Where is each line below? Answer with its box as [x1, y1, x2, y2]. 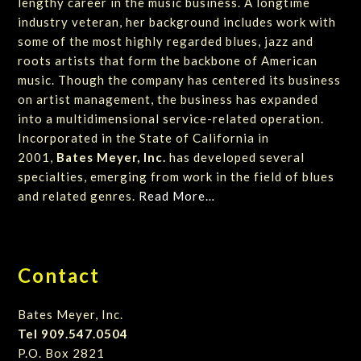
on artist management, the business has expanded [18, 91, 319, 106]
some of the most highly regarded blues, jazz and [18, 33, 314, 48]
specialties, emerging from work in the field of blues [18, 168, 335, 184]
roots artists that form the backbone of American [18, 52, 318, 68]
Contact [18, 263, 101, 287]
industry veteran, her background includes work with [18, 14, 337, 29]
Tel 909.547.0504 [18, 326, 129, 341]
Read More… [139, 188, 216, 203]
